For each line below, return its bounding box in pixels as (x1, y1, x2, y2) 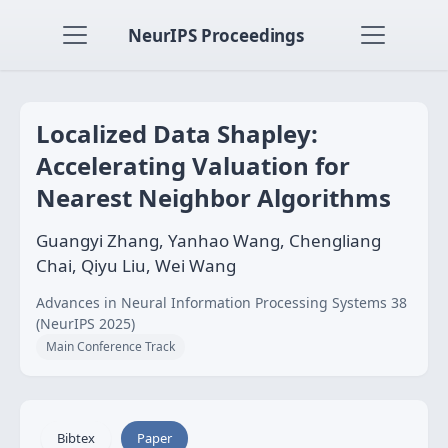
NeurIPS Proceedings (128, 23, 304, 47)
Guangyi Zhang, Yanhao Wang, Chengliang (36, 229, 381, 252)
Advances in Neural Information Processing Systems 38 (36, 293, 407, 312)
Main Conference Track (46, 338, 175, 355)
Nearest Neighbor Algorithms (36, 181, 391, 214)
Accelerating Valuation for (36, 149, 350, 182)
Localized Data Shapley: (36, 117, 318, 150)
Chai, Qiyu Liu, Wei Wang (36, 254, 236, 277)
